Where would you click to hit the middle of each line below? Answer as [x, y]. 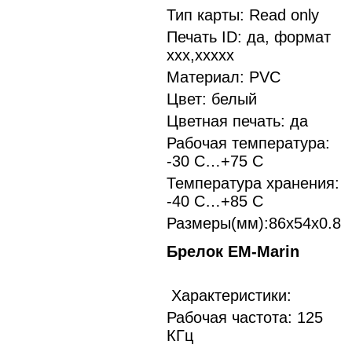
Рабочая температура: [248, 143]
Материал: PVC [224, 77]
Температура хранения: [253, 183]
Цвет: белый [212, 99]
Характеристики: [229, 295]
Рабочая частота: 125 [245, 317]
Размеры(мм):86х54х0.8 [254, 223]
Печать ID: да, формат [249, 37]
